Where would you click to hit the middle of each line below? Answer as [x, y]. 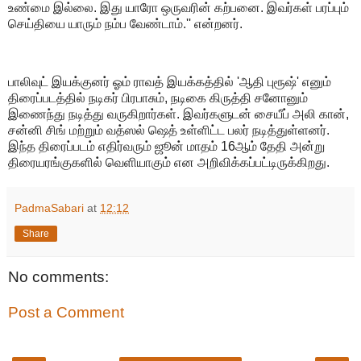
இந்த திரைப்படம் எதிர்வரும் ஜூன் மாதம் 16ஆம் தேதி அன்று [166, 147]
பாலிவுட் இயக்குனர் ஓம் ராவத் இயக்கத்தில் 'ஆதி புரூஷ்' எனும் [170, 82]
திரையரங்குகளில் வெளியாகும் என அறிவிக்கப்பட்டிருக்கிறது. [169, 163]
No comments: [58, 277]
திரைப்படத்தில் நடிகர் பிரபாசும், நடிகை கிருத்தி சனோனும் [158, 98]
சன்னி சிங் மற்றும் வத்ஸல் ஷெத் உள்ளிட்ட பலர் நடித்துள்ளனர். [169, 131]
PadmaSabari [49, 208]
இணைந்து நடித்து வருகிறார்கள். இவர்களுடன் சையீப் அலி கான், [178, 114]
